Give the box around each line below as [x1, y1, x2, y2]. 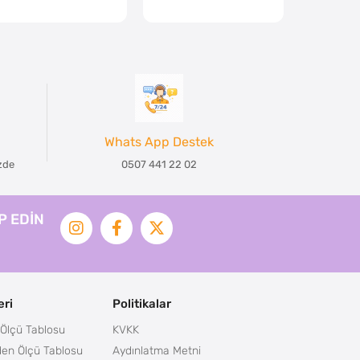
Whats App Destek [104, 134, 215, 149]
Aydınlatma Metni [112, 343, 201, 357]
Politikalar [112, 296, 171, 310]
